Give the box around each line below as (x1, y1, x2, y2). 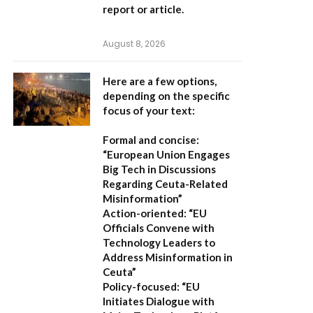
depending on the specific (103, 89, 230, 102)
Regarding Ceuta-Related (103, 177, 228, 190)
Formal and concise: (103, 133, 199, 146)
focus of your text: (103, 104, 195, 117)
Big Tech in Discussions (103, 163, 216, 175)
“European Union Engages (103, 148, 230, 161)
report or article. (103, 3, 184, 15)
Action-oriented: (103, 207, 187, 219)
